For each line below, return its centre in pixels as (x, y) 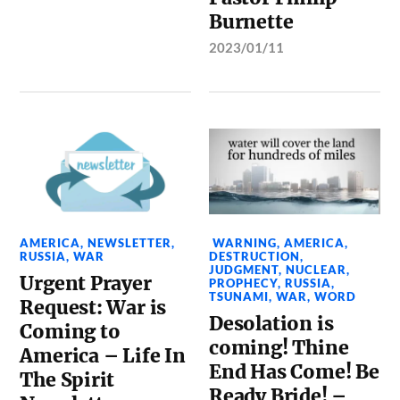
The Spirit (67, 379)
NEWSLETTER (130, 242)
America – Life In (103, 355)
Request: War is (93, 307)
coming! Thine (279, 347)
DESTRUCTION (255, 256)
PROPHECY (244, 283)
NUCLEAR (317, 269)
